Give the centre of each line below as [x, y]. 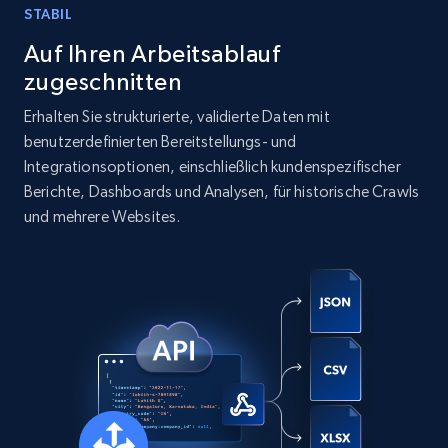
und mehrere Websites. [102, 216]
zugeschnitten [103, 81]
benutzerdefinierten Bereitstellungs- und [160, 141]
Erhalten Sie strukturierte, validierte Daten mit [177, 116]
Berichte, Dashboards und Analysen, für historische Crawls [222, 191]
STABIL [48, 14]
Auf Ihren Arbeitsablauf [152, 53]
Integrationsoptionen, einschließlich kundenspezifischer [212, 166]
